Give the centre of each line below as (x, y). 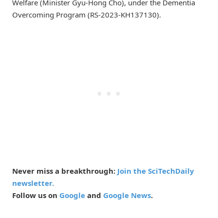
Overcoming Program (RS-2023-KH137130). (87, 15)
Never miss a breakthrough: (65, 171)
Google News (127, 195)
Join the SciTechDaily (156, 171)
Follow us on (36, 195)
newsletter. (33, 183)
